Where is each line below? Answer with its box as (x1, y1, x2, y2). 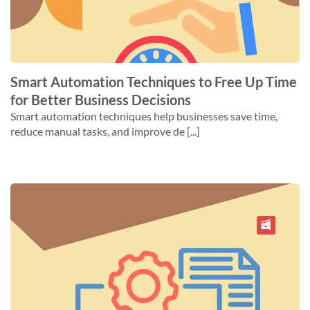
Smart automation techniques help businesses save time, (10, 109, 277, 122)
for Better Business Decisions (10, 91, 191, 108)
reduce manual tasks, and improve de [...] (10, 125, 200, 138)
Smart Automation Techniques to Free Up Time (10, 73, 297, 90)
